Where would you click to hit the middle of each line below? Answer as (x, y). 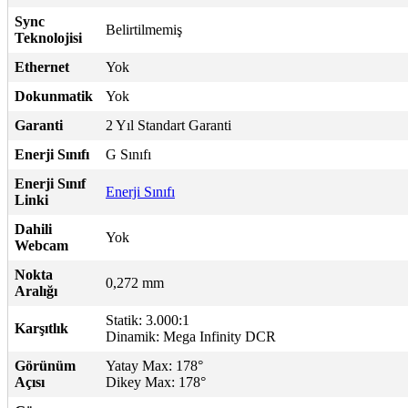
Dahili (33, 229)
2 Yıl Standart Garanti (168, 125)
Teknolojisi (48, 37)
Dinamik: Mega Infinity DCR (191, 336)
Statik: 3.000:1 (148, 320)
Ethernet (42, 66)
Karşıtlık (41, 328)
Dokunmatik (54, 96)
